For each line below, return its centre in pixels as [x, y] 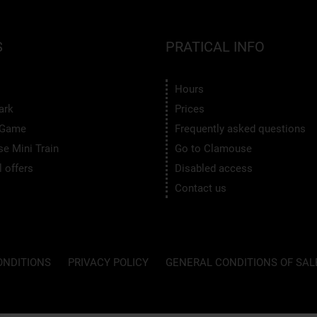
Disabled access [214, 168]
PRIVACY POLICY [108, 262]
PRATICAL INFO [215, 46]
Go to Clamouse [213, 148]
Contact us [201, 188]
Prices [190, 109]
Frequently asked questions [240, 128]
